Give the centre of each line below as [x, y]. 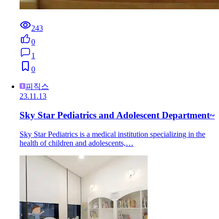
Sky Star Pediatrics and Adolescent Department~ [117, 115]
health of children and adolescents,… [77, 143]
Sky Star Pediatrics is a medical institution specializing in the [112, 134]
